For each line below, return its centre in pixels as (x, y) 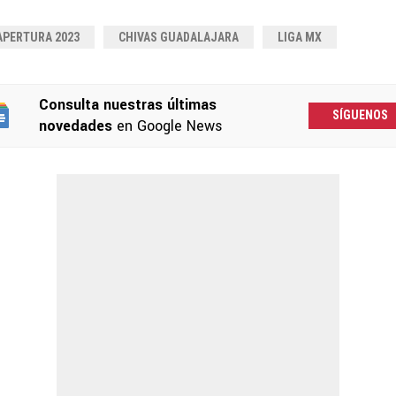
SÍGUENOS (360, 115)
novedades (75, 126)
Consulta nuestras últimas (127, 104)
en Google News (167, 126)
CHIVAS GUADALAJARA (179, 37)
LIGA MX (300, 37)
